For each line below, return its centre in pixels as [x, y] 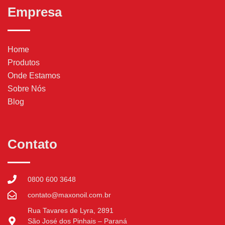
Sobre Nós [27, 88]
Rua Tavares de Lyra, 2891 [70, 210]
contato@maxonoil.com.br [69, 195]
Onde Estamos [34, 75]
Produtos [24, 62]
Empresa [35, 12]
